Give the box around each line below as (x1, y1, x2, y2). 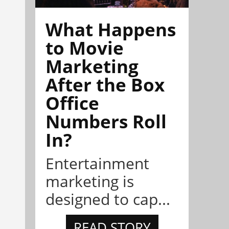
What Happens (45, 17, 176, 42)
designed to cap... (45, 189, 170, 210)
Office (45, 91, 99, 116)
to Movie (45, 36, 124, 60)
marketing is (45, 171, 134, 192)
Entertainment (45, 153, 149, 174)
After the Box (45, 73, 165, 97)
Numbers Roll (45, 109, 167, 134)
